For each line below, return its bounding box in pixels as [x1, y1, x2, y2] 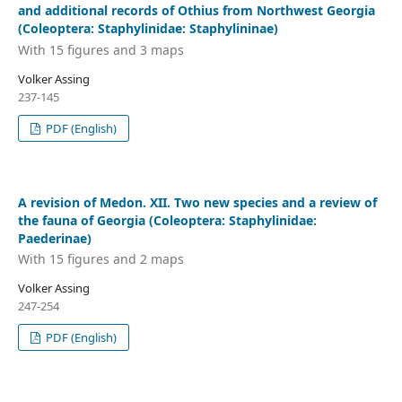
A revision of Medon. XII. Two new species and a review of [17, 193, 377, 211]
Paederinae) [17, 229, 92, 247]
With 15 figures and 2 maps [17, 250, 184, 268]
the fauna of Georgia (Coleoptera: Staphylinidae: [17, 211, 317, 229]
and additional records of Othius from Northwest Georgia [17, 2, 375, 20]
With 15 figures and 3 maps [17, 40, 184, 58]
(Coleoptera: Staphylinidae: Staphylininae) [17, 20, 278, 38]
